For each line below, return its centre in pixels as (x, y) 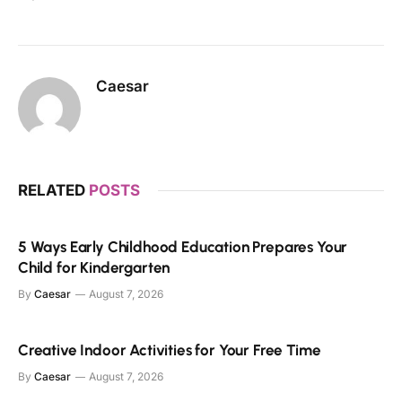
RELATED (53, 191)
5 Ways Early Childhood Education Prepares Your (183, 247)
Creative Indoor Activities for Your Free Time (170, 350)
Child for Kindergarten (94, 268)
